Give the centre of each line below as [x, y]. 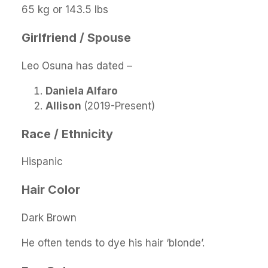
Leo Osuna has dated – [77, 66]
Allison [65, 106]
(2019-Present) [119, 106]
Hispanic [42, 162]
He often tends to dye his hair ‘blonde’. [113, 243]
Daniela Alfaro [82, 91]
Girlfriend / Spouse [76, 37]
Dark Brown [49, 218]
